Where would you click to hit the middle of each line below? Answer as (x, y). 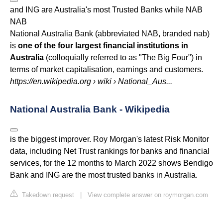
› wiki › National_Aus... (132, 81)
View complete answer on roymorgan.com (148, 195)
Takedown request (47, 195)
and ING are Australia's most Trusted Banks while (98, 9)
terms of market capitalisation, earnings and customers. (107, 69)
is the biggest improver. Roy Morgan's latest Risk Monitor (110, 139)
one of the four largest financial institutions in (103, 45)
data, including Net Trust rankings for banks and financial (110, 151)
